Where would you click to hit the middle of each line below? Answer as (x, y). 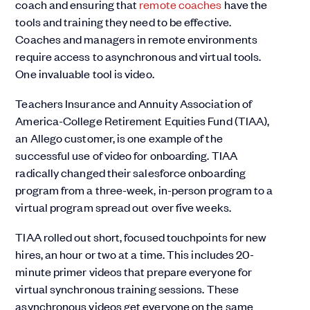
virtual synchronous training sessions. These (127, 289)
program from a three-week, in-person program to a (144, 190)
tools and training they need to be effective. (124, 22)
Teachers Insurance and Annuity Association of (134, 103)
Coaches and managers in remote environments (136, 39)
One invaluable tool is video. (85, 74)
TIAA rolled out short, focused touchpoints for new (141, 237)
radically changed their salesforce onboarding (131, 173)
